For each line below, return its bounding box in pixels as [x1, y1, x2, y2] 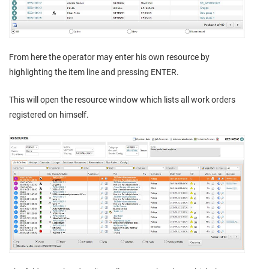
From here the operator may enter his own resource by [9, 52, 210, 62]
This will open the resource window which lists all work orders [9, 95, 235, 105]
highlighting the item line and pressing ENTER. [9, 67, 179, 77]
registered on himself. [9, 110, 89, 120]
